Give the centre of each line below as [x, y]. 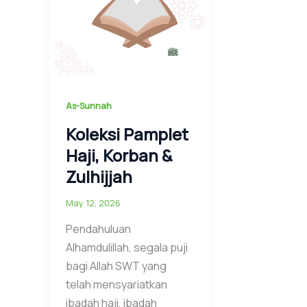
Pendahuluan [98, 229]
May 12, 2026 [93, 203]
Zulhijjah [99, 177]
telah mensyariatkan [116, 285]
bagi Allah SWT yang [116, 266]
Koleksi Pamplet [127, 134]
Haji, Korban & [119, 156]
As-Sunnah [89, 106]
